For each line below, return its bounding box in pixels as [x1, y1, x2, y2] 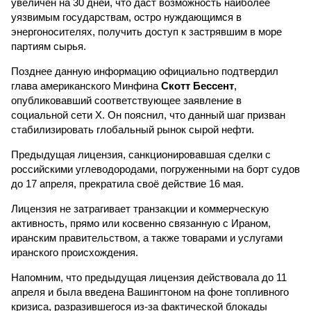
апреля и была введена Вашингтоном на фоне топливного [11, 286, 289, 298]
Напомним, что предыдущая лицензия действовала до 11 [11, 271, 287, 283]
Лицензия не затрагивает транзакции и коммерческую [11, 203, 269, 215]
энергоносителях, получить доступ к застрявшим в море [11, 26, 282, 37]
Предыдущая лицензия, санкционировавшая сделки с [11, 149, 271, 160]
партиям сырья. [11, 40, 86, 52]
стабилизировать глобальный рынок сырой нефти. [11, 124, 254, 135]
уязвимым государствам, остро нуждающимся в [11, 11, 242, 23]
